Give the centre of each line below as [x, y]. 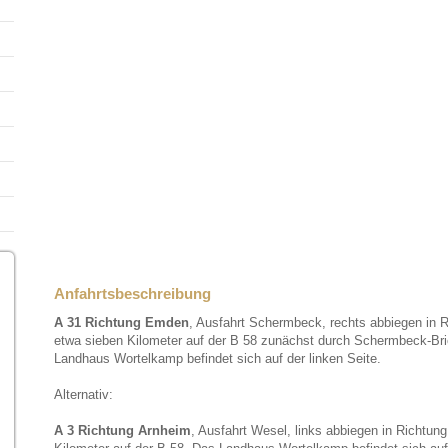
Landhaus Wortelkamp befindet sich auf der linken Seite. [217, 358]
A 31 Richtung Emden [121, 322]
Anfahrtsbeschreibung [132, 293]
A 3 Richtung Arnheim [122, 430]
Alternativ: [83, 394]
